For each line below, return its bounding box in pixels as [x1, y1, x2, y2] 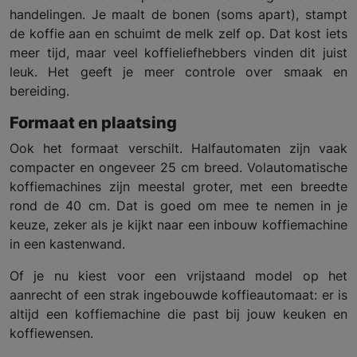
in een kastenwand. [10, 235, 125, 252]
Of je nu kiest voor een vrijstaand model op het [10, 267, 347, 284]
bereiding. [10, 82, 69, 99]
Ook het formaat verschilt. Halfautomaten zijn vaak [10, 139, 347, 156]
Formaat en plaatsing [10, 112, 177, 132]
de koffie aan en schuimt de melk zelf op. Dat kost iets [10, 25, 347, 41]
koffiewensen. [10, 324, 93, 341]
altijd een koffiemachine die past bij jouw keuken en [10, 305, 347, 322]
